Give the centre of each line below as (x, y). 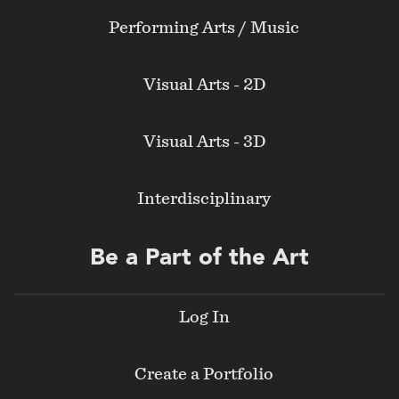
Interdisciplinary (204, 198)
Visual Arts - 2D (204, 84)
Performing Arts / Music (204, 27)
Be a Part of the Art (199, 258)
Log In (204, 317)
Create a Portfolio (204, 374)
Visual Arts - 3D (204, 141)
